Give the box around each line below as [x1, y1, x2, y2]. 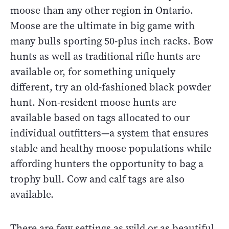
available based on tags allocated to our [10, 110, 190, 125]
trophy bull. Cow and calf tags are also [10, 172, 185, 186]
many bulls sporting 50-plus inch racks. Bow [10, 34, 213, 48]
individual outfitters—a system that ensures [10, 126, 209, 140]
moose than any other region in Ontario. [10, 3, 193, 17]
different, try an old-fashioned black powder [10, 80, 211, 94]
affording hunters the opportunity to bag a [10, 156, 203, 171]
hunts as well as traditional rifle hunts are [10, 49, 200, 63]
